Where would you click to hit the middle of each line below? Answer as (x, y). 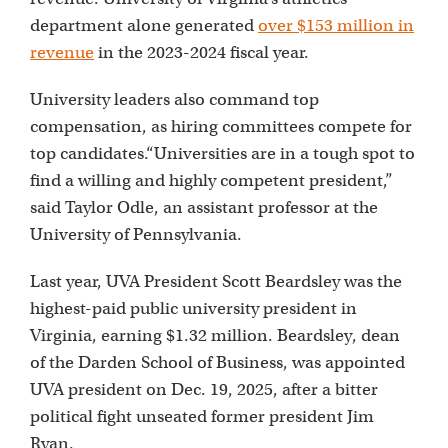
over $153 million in (336, 25)
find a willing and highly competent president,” (211, 180)
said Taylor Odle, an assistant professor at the (204, 207)
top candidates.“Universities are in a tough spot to (222, 153)
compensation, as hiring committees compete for (221, 126)
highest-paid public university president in (193, 308)
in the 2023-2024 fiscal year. (203, 52)
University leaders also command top (174, 99)
